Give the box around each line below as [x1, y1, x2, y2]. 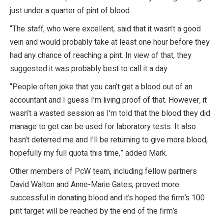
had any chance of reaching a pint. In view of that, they [10, 49, 192, 61]
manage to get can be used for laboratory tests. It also [10, 120, 196, 133]
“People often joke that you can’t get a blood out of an [10, 81, 192, 93]
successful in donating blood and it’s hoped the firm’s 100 [10, 192, 205, 204]
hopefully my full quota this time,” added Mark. [10, 147, 167, 159]
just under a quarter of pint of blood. [10, 4, 131, 17]
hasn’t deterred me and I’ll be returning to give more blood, [10, 134, 208, 146]
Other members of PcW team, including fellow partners [10, 165, 197, 177]
